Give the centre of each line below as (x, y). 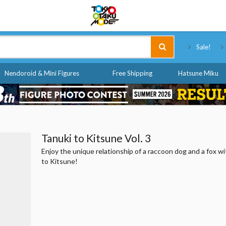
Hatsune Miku (198, 73)
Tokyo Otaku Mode (180, 10)
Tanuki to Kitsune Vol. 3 (96, 138)
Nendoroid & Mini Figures (42, 73)
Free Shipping (132, 73)
